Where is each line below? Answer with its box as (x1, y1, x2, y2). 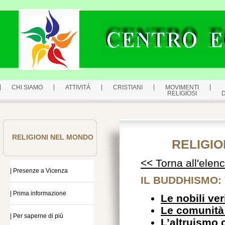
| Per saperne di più (10, 212, 63, 219)
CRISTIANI (113, 84, 143, 91)
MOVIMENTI (165, 84, 199, 91)
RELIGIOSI (167, 90, 197, 97)
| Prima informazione (10, 190, 66, 197)
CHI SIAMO (12, 84, 43, 91)
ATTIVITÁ (65, 84, 90, 91)
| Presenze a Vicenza (10, 167, 68, 174)
